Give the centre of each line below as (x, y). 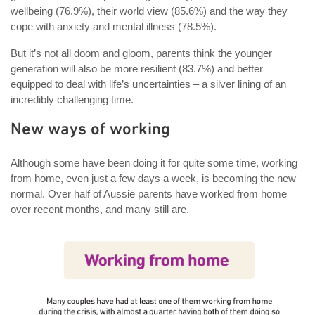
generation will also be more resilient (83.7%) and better (137, 68)
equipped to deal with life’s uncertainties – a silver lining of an (148, 84)
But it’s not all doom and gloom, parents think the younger (141, 53)
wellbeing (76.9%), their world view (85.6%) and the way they (149, 11)
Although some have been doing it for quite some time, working (154, 162)
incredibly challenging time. (75, 99)
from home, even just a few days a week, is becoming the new (153, 178)
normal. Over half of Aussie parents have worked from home (149, 193)
